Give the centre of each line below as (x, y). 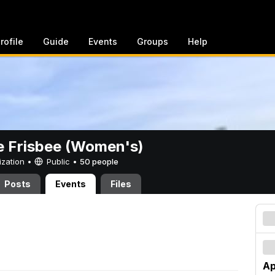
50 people (99, 161)
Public (58, 161)
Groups (153, 41)
